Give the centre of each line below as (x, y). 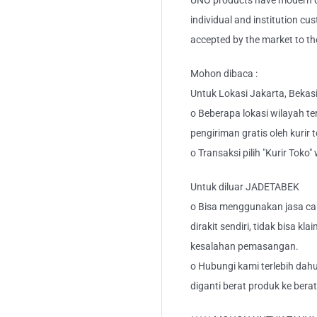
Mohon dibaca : (224, 74)
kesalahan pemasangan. (244, 247)
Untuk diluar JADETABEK (245, 187)
